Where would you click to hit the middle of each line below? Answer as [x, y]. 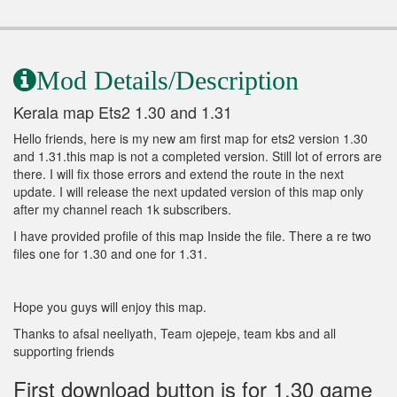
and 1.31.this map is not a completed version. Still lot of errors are [198, 156]
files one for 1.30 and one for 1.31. [110, 254]
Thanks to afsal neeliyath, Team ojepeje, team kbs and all [175, 334]
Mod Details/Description [167, 81]
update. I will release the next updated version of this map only [188, 192]
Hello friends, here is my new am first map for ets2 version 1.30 [191, 139]
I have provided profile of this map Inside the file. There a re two [192, 236]
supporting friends [64, 351]
